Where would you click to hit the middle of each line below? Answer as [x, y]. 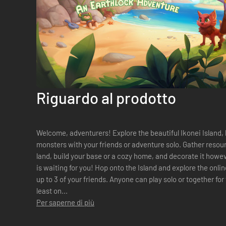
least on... [52, 191]
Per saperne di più [65, 202]
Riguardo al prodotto [106, 98]
